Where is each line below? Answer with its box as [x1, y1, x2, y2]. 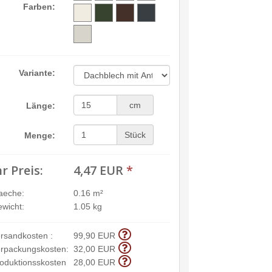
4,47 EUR [73, 162, 123, 178]
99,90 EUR [73, 231, 115, 240]
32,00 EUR [73, 244, 115, 254]
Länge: [25, 101, 55, 110]
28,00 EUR [73, 257, 115, 267]
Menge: [24, 131, 55, 140]
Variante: [18, 68, 55, 78]
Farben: [22, 2, 55, 12]
